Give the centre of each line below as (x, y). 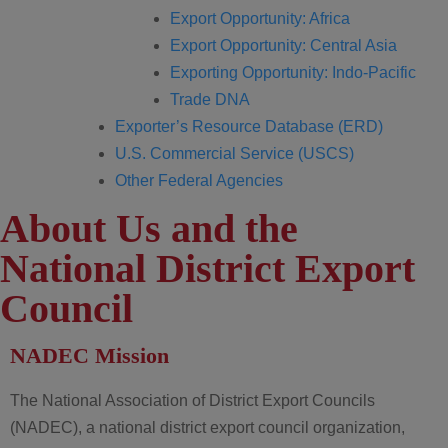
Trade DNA (210, 99)
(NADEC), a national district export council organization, (207, 427)
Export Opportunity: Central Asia (283, 45)
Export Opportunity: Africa (260, 18)
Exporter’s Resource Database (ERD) (249, 126)
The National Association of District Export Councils (192, 400)
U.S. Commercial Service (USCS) (234, 153)
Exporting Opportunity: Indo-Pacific (293, 72)
